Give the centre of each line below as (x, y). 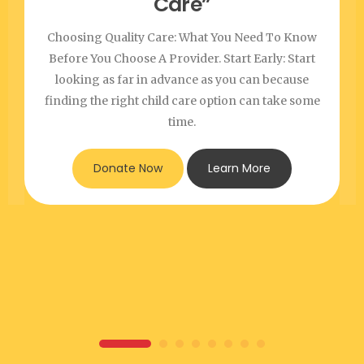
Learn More (239, 168)
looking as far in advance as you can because (182, 79)
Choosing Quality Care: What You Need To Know (182, 37)
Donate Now (128, 168)
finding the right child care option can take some (182, 100)
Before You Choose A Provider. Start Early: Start (182, 58)
